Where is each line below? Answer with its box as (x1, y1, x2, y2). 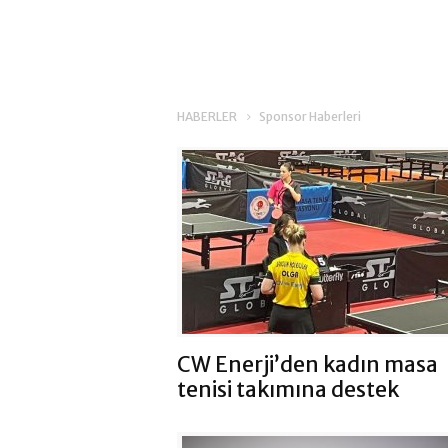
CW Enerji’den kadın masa (177, 351, 438, 379)
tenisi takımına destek (177, 376, 399, 404)
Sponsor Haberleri (259, 109, 361, 124)
